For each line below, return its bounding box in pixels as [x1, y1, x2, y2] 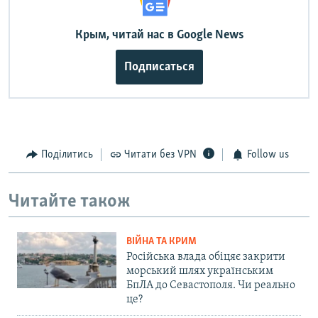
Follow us [246, 149, 289, 161]
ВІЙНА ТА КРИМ [126, 236, 197, 248]
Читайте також [9, 192, 131, 212]
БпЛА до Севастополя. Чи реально [126, 280, 295, 292]
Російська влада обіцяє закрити [126, 251, 285, 263]
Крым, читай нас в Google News [75, 28, 243, 43]
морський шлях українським [126, 265, 273, 278]
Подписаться [124, 60, 194, 75]
